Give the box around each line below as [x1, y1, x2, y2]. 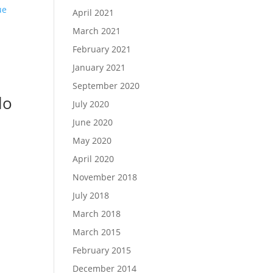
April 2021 [73, 7, 115, 18]
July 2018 [73, 190, 110, 201]
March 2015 [73, 226, 121, 238]
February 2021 [73, 43, 132, 55]
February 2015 [73, 244, 132, 256]
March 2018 [73, 208, 121, 219]
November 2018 [73, 171, 138, 183]
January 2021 [73, 62, 126, 73]
